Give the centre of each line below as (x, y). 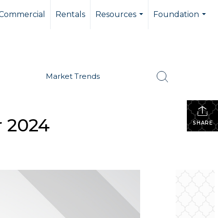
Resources (116, 14)
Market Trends (73, 76)
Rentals (70, 14)
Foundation (176, 14)
